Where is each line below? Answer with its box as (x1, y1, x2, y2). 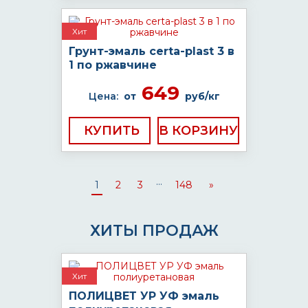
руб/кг (184, 90, 220, 102)
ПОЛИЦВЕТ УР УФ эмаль (69, 289, 219, 302)
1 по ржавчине (69, 58, 157, 71)
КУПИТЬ (84, 123, 140, 138)
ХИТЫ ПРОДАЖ (89, 221, 219, 240)
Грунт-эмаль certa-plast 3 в (69, 45, 234, 58)
